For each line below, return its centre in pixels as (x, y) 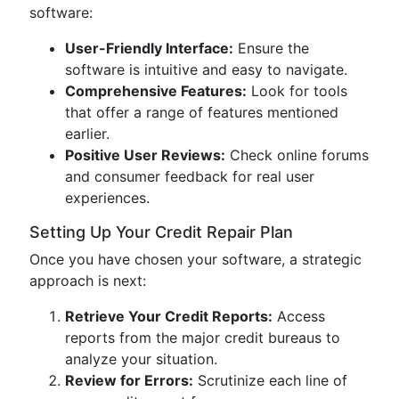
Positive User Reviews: (145, 155)
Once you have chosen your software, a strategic (195, 259)
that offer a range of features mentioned (202, 112)
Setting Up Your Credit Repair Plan (161, 232)
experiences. (107, 198)
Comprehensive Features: (156, 91)
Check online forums (297, 155)
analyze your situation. (141, 359)
